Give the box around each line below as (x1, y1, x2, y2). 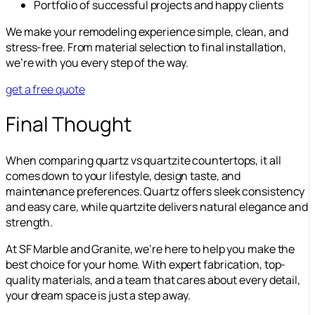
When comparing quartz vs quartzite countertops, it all (6, 152, 281, 168)
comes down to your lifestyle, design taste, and (6, 167, 241, 184)
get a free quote (6, 81, 85, 97)
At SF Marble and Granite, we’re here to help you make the (6, 240, 295, 257)
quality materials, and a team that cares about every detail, (6, 271, 300, 288)
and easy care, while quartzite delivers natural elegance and (6, 198, 308, 214)
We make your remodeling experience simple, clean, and (6, 23, 288, 39)
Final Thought (6, 110, 131, 139)
